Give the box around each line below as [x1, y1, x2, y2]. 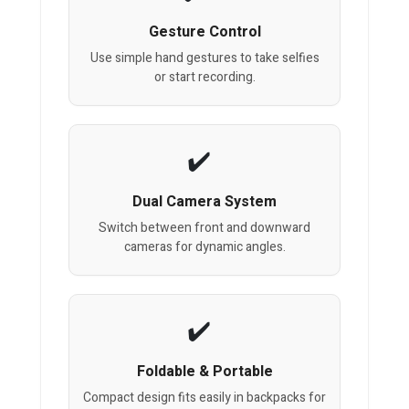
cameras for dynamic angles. [123, 237, 286, 257]
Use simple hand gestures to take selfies [89, 48, 320, 68]
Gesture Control [148, 21, 261, 44]
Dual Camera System [132, 191, 277, 214]
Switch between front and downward [99, 218, 310, 238]
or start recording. [153, 68, 256, 88]
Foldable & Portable [136, 361, 273, 383]
